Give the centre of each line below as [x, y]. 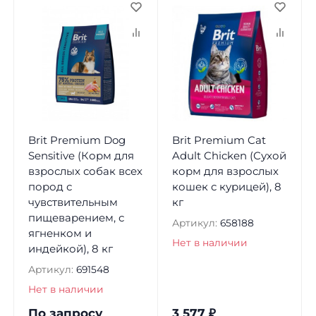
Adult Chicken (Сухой [229, 155]
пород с [50, 186]
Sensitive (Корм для [81, 155]
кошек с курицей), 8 [226, 186]
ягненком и [60, 233]
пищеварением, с [76, 217]
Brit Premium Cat [219, 140]
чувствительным [73, 202]
